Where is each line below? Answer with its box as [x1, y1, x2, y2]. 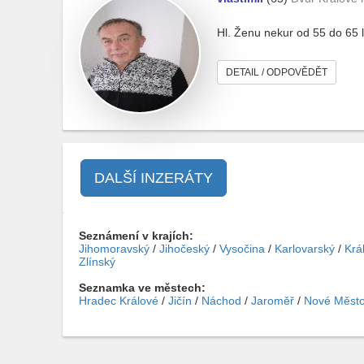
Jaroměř [251, 294, 294, 307]
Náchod [201, 294, 241, 307]
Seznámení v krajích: [79, 229, 193, 242]
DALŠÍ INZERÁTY [94, 170, 213, 186]
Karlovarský [275, 242, 335, 255]
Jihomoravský [79, 242, 149, 255]
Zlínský [79, 255, 115, 268]
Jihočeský [159, 242, 210, 255]
